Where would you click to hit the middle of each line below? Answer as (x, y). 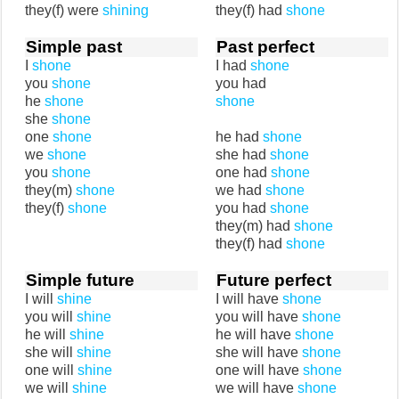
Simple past (74, 47)
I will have (249, 299)
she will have (259, 352)
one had (243, 172)
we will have (256, 388)
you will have (259, 317)
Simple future (80, 280)
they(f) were (64, 10)
